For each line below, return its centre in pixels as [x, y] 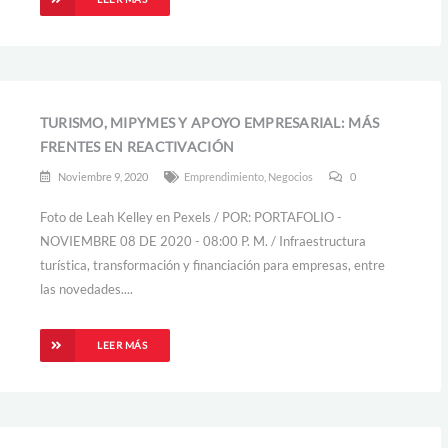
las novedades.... [86, 289]
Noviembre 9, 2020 [101, 176]
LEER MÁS [122, 345]
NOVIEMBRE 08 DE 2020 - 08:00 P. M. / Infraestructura [202, 241]
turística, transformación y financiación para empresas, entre [212, 265]
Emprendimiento [223, 176]
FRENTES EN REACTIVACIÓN [137, 146]
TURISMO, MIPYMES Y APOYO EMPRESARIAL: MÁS [209, 122]
